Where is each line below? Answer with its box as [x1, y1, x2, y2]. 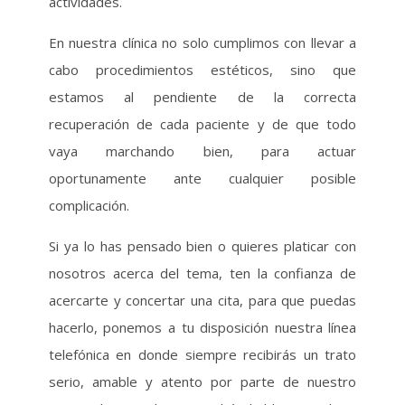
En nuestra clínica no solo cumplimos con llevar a [48, 33, 357, 52]
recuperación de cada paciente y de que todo [48, 115, 357, 133]
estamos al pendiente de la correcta [48, 88, 357, 106]
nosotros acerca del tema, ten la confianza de [48, 264, 357, 282]
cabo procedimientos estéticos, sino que [48, 61, 357, 79]
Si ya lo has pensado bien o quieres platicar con [48, 237, 357, 255]
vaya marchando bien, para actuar [48, 142, 357, 160]
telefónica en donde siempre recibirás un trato [48, 345, 357, 363]
